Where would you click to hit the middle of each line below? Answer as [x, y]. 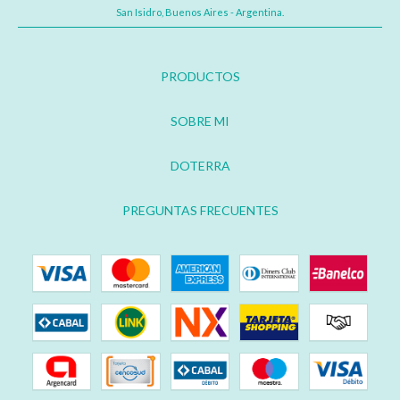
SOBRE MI [200, 121]
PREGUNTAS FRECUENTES [200, 211]
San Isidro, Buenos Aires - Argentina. [200, 12]
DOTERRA [200, 166]
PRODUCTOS [200, 77]
